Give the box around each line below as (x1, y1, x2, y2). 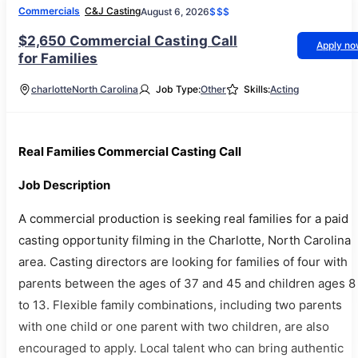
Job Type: (156, 83, 201, 95)
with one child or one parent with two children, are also (18, 319, 329, 334)
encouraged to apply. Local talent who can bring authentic (18, 340, 344, 356)
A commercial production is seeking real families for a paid (18, 211, 348, 226)
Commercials (18, 5, 80, 17)
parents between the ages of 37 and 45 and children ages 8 (18, 276, 356, 291)
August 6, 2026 (141, 5, 209, 18)
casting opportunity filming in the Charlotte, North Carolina (18, 233, 351, 248)
